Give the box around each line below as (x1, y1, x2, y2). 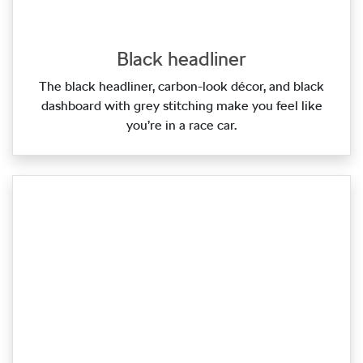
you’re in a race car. (126, 117, 237, 133)
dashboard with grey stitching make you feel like (41, 97, 322, 113)
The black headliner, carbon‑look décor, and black (39, 78, 324, 94)
